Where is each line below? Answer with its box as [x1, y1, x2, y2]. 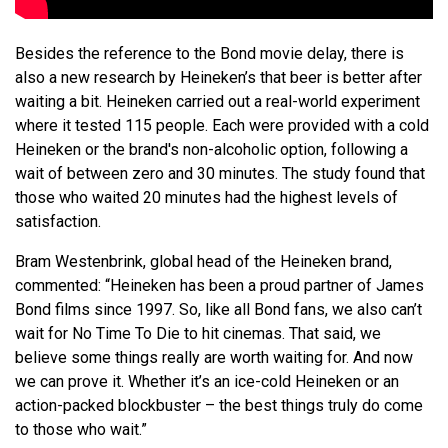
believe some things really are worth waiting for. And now [15, 347, 413, 367]
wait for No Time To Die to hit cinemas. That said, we [15, 323, 381, 343]
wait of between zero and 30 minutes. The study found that [15, 163, 425, 183]
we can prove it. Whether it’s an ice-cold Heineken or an [15, 371, 399, 391]
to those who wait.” [15, 419, 147, 439]
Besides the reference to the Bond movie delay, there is [15, 43, 404, 63]
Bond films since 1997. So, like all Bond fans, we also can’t [15, 299, 422, 319]
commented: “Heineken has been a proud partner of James [15, 275, 424, 295]
